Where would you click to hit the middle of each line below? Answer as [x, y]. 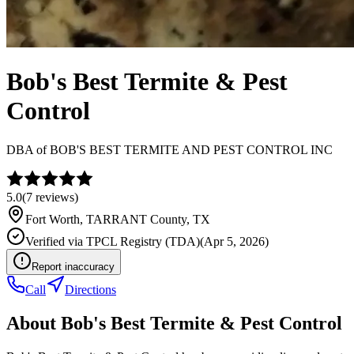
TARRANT [117, 219]
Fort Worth [53, 219]
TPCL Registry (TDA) [143, 241]
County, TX [179, 219]
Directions [90, 289]
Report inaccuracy [73, 266]
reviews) [55, 197]
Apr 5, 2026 [234, 241]
